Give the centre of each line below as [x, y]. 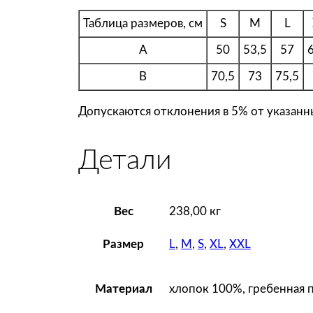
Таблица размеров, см [143, 23]
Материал [123, 289]
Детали [125, 160]
